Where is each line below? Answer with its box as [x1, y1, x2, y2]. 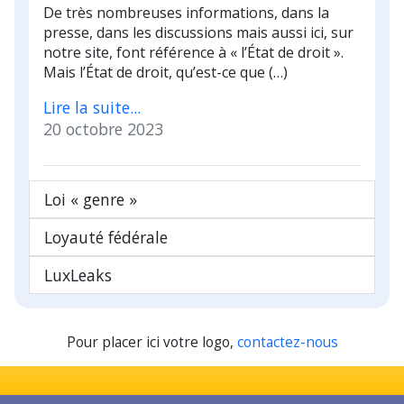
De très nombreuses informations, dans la [43, 2, 329, 23]
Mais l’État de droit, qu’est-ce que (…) [43, 61, 288, 82]
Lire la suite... [43, 96, 141, 118]
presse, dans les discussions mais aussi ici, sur [43, 22, 353, 42]
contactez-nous [236, 332, 338, 352]
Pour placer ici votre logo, [66, 332, 237, 352]
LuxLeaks [44, 263, 112, 286]
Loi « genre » [44, 188, 137, 210]
